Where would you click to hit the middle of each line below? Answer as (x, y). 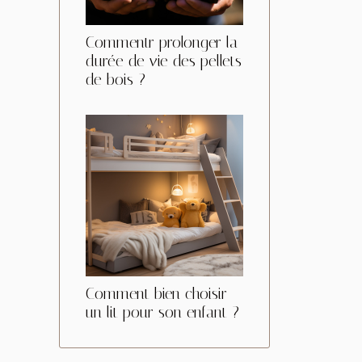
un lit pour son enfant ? (162, 312)
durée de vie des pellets (164, 61)
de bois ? (116, 79)
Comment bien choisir (156, 293)
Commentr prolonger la (162, 42)
